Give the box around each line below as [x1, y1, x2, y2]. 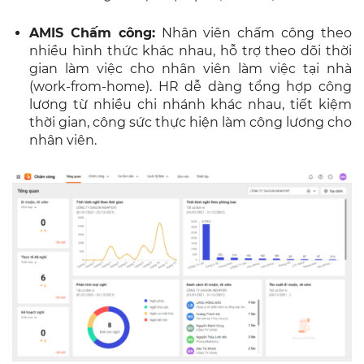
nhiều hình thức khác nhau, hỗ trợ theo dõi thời [29, 42, 352, 58]
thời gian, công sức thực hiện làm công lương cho [29, 114, 352, 130]
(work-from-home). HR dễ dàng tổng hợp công [29, 78, 352, 94]
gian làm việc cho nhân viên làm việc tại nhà [29, 60, 352, 76]
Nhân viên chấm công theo [154, 24, 353, 41]
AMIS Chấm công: [29, 24, 155, 41]
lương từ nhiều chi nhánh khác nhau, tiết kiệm [29, 96, 352, 112]
